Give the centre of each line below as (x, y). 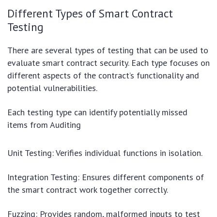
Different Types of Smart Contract (90, 13)
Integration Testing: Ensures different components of (106, 177)
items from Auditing (44, 125)
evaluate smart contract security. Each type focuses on (108, 63)
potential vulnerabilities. (52, 88)
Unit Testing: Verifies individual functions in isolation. (105, 153)
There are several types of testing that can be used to (108, 50)
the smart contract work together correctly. (88, 190)
